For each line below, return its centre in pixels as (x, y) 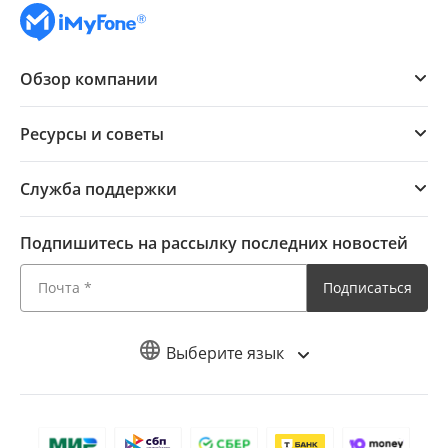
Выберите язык (227, 352)
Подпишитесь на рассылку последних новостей (214, 242)
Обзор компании (89, 78)
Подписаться (368, 288)
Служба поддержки (98, 188)
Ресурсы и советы (92, 133)
